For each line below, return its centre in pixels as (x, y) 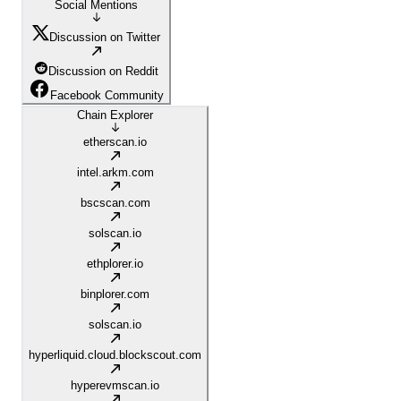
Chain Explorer (115, 115)
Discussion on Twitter (105, 38)
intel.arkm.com (115, 173)
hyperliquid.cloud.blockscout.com (115, 355)
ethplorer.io (115, 264)
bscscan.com (115, 203)
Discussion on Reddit (103, 72)
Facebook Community (107, 96)
